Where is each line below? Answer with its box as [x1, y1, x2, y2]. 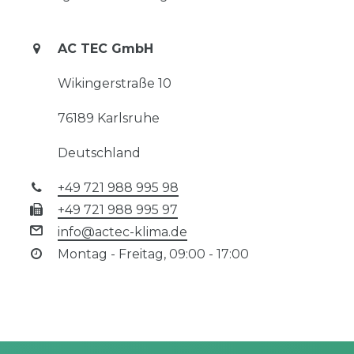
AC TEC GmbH [57, 40, 153, 56]
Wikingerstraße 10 [57, 75, 171, 91]
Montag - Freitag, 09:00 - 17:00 [57, 246, 249, 262]
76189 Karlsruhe [57, 110, 160, 126]
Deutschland [57, 145, 141, 160]
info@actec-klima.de [57, 224, 187, 239]
